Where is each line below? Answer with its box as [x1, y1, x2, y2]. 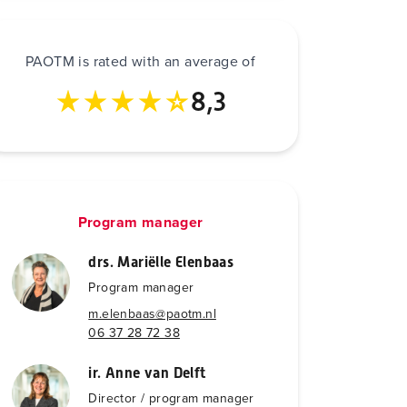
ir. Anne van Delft [88, 364, 206, 382]
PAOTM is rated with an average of [25, 51, 256, 72]
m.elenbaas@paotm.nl [88, 304, 216, 323]
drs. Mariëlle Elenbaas [88, 253, 234, 271]
